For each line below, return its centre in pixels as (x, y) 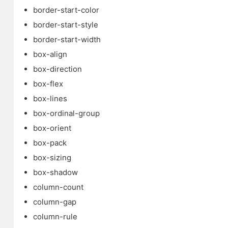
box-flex (48, 84)
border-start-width (67, 39)
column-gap (54, 202)
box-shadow (55, 172)
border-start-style (65, 25)
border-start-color (66, 10)
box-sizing (52, 158)
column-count (58, 187)
